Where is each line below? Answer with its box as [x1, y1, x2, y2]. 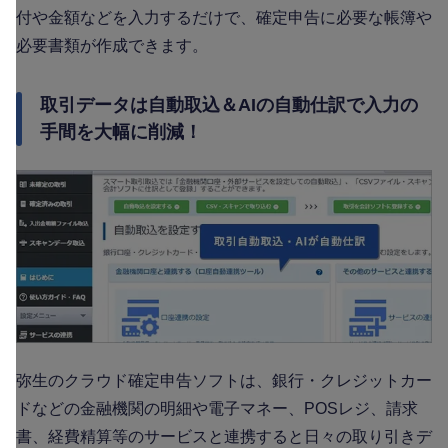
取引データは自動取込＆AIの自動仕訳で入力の [40, 94, 418, 115]
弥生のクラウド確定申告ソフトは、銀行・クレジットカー [16, 372, 432, 390]
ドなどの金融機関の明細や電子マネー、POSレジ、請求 [16, 400, 418, 418]
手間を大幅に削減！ [40, 121, 202, 142]
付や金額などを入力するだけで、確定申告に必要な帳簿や [16, 8, 432, 26]
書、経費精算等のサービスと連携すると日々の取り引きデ [16, 428, 432, 446]
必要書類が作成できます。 [16, 36, 208, 54]
